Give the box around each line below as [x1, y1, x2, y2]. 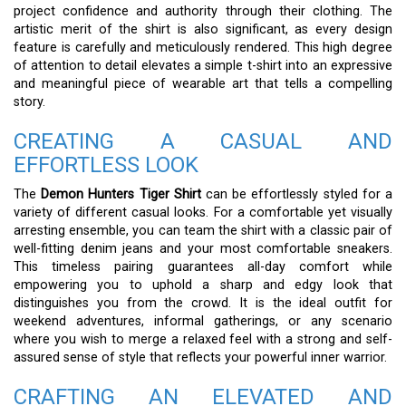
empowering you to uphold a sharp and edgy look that [14, 277, 392, 294]
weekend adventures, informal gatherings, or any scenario [14, 314, 392, 330]
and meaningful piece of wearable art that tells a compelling [14, 76, 392, 92]
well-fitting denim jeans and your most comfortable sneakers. [14, 241, 392, 257]
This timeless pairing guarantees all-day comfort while [14, 259, 392, 275]
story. [14, 94, 45, 111]
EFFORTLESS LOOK [14, 152, 198, 179]
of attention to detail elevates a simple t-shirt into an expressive [14, 58, 392, 74]
